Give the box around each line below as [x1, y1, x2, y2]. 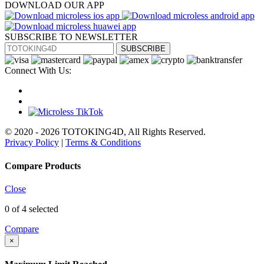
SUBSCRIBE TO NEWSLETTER [5, 32, 138, 42]
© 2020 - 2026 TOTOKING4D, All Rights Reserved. [5, 127, 206, 137]
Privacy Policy [5, 137, 59, 148]
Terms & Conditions [65, 137, 141, 148]
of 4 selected [9, 203, 58, 214]
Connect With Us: [5, 65, 71, 76]
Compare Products [5, 160, 81, 171]
